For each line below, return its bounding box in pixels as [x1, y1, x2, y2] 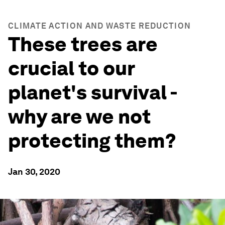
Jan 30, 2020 [8, 166, 60, 177]
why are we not [8, 104, 151, 129]
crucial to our [8, 56, 135, 80]
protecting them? [8, 129, 176, 153]
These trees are [8, 32, 158, 56]
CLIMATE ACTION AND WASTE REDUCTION [8, 21, 191, 31]
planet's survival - [8, 80, 177, 104]
